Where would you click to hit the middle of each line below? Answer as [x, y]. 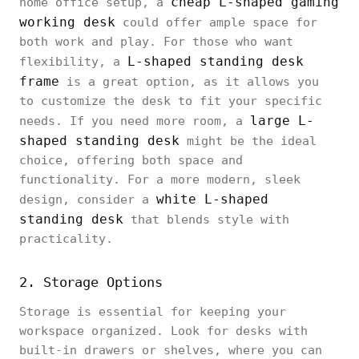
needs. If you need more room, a [135, 121]
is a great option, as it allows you [189, 82]
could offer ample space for [216, 22]
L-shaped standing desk [216, 61]
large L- [282, 121]
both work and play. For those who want [156, 42]
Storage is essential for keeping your [153, 312]
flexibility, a [73, 62]
